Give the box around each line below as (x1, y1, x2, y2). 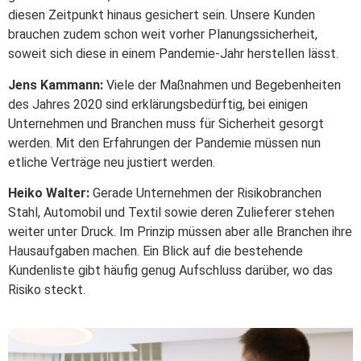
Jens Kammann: (8, 77, 103, 93)
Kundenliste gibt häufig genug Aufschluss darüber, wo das (8, 263, 333, 279)
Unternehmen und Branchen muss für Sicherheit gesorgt (8, 115, 324, 131)
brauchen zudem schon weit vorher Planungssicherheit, (8, 27, 317, 43)
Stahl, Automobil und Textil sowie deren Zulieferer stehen (8, 205, 334, 221)
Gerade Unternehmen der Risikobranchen (89, 185, 322, 201)
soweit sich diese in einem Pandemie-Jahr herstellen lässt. (8, 46, 338, 62)
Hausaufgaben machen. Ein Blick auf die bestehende (8, 243, 303, 259)
